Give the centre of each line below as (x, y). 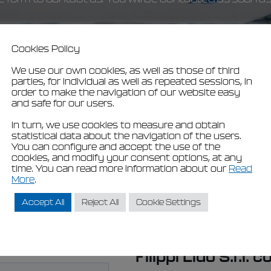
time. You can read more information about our (120, 168)
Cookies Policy (46, 48)
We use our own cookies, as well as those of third (126, 70)
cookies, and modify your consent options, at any (127, 157)
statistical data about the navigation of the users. (126, 135)
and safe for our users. (63, 103)
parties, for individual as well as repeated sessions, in (132, 81)
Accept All (43, 202)
